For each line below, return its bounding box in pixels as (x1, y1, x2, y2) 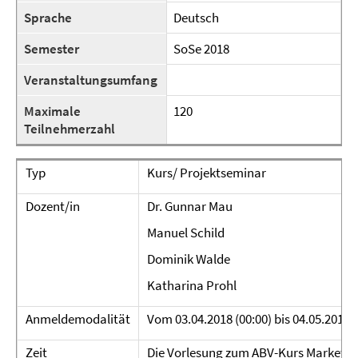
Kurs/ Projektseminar (147, 164, 266, 181)
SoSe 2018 (173, 40, 229, 58)
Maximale (24, 102, 81, 120)
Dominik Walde (147, 250, 230, 268)
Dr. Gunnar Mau (147, 197, 233, 215)
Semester (24, 40, 79, 58)
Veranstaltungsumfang (24, 71, 157, 89)
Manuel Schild (147, 224, 225, 241)
